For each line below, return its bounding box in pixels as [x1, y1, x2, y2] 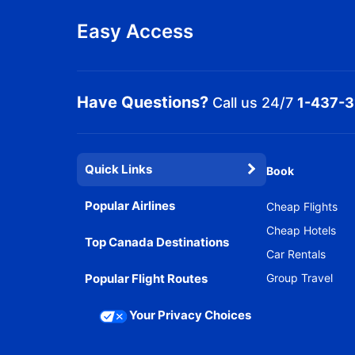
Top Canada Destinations [85, 235, 229, 250]
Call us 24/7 [208, 94, 297, 111]
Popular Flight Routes [85, 271, 208, 286]
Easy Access [77, 19, 193, 43]
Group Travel [266, 271, 334, 284]
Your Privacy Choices [129, 307, 251, 323]
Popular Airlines [85, 198, 175, 213]
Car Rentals [266, 247, 326, 261]
